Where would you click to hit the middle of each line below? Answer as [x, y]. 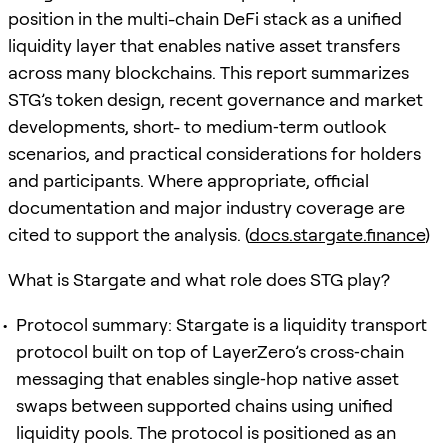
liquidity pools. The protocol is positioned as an [206, 432]
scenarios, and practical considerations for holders [214, 153]
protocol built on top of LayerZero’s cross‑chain [210, 351]
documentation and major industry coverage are [206, 207]
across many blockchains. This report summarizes [208, 72]
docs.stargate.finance [337, 234]
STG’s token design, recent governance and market [215, 99]
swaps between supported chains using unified [204, 405]
